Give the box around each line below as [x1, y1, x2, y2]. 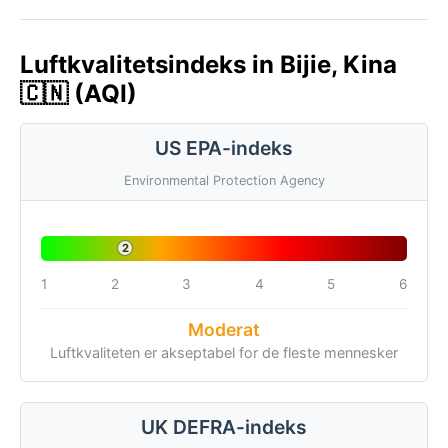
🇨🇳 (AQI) [20, 79, 137, 108]
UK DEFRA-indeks [141, 414, 307, 439]
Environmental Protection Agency [123, 172, 325, 188]
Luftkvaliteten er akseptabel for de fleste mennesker [50, 343, 398, 361]
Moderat [188, 318, 260, 340]
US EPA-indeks [155, 136, 293, 160]
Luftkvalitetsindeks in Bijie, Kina [20, 50, 397, 79]
